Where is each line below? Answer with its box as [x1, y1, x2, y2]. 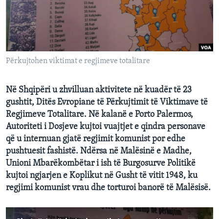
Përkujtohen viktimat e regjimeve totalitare [6, 57, 150, 66]
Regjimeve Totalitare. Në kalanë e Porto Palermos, [6, 110, 193, 120]
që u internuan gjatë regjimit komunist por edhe [6, 134, 185, 144]
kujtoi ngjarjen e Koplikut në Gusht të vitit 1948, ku [6, 171, 197, 181]
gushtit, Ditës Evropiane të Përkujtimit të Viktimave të [6, 98, 208, 108]
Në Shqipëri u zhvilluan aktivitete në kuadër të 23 [6, 86, 192, 95]
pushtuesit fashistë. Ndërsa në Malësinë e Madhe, [6, 147, 192, 156]
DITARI [18, 23, 40, 31]
